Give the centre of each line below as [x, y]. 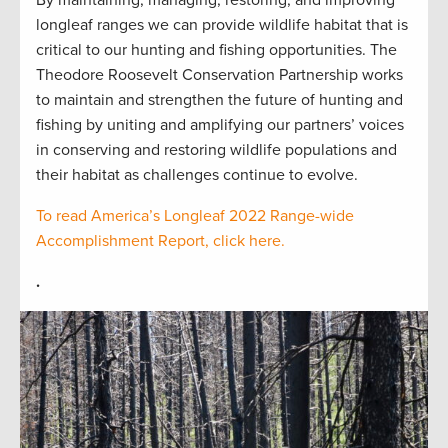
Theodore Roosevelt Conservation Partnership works [219, 74]
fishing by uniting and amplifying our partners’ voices [220, 124]
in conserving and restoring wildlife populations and [216, 149]
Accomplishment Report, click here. [162, 240]
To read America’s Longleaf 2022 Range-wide [195, 215]
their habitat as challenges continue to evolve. [199, 174]
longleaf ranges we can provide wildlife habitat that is [222, 24]
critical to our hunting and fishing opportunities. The [216, 49]
